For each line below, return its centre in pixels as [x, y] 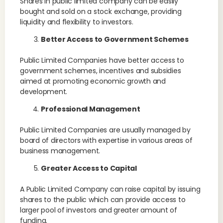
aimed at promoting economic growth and [93, 81]
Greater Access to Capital [89, 168]
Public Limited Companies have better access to [102, 60]
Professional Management [91, 109]
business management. [60, 151]
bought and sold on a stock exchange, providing [101, 11]
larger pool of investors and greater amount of [99, 210]
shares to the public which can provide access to [103, 200]
